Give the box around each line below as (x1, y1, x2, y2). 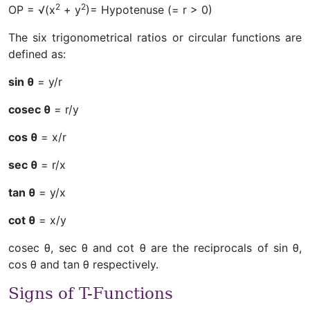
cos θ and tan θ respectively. (8, 257, 158, 271)
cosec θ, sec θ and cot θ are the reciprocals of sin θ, (8, 241, 302, 255)
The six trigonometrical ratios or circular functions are (8, 30, 302, 44)
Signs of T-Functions (8, 284, 173, 303)
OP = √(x (8, 3, 55, 17)
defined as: (8, 47, 66, 61)
